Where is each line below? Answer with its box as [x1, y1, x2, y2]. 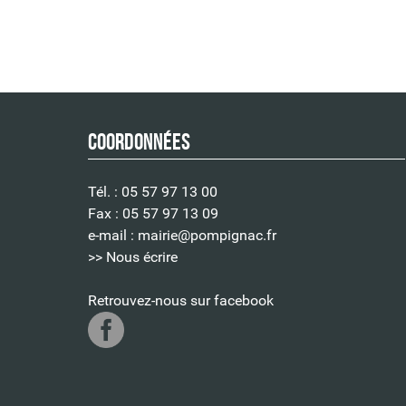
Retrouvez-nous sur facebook [88, 291, 274, 309]
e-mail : [88, 226, 138, 244]
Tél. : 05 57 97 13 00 [88, 182, 217, 200]
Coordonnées [88, 130, 190, 154]
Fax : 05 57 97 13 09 [88, 204, 218, 222]
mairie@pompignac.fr [138, 226, 276, 244]
